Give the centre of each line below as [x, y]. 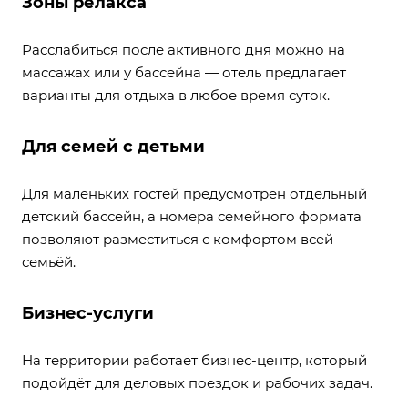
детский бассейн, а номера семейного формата [192, 217]
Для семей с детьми [113, 147]
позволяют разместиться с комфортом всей [178, 240]
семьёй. [49, 262]
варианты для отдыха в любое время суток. [176, 96]
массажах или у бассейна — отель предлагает [184, 73]
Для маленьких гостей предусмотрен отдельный [194, 194]
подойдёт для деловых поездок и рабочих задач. [197, 383]
